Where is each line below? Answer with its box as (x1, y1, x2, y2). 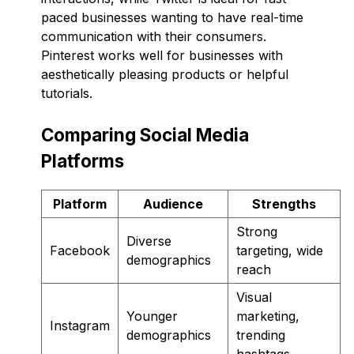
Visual (236, 288, 272, 305)
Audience (143, 195, 203, 212)
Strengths (252, 195, 316, 212)
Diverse (126, 232, 171, 249)
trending (236, 326, 285, 343)
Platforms (41, 149, 124, 171)
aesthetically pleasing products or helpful (41, 66, 288, 82)
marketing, (236, 307, 299, 324)
